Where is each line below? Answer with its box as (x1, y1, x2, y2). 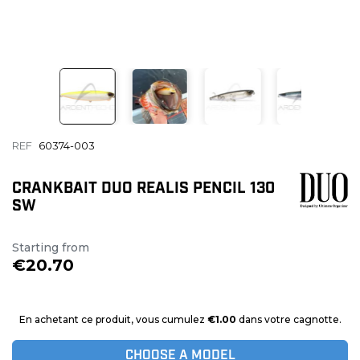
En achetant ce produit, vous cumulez (18, 313, 207, 326)
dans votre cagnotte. (235, 313, 342, 326)
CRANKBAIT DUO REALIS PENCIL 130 (12, 182, 275, 198)
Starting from (12, 240, 89, 256)
